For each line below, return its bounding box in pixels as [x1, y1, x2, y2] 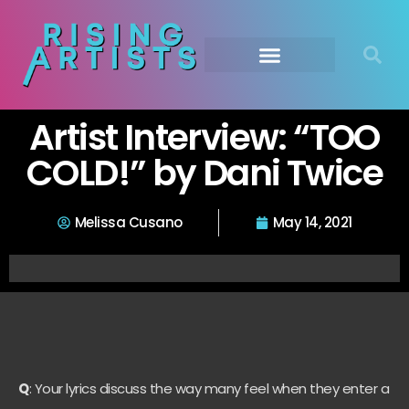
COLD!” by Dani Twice [26, 148, 383, 198]
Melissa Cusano [74, 213, 183, 232]
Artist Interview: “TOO [29, 112, 380, 163]
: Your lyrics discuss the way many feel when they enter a [28, 379, 389, 398]
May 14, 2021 [272, 213, 352, 232]
